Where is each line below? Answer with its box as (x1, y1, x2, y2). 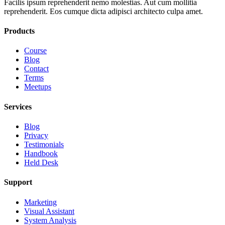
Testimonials (24, 140, 64, 149)
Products (4, 27, 35, 36)
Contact (24, 64, 49, 73)
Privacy (24, 131, 48, 140)
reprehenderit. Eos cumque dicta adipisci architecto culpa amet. (4, 7, 203, 16)
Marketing (24, 197, 57, 206)
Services (4, 102, 32, 111)
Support (4, 178, 32, 187)
